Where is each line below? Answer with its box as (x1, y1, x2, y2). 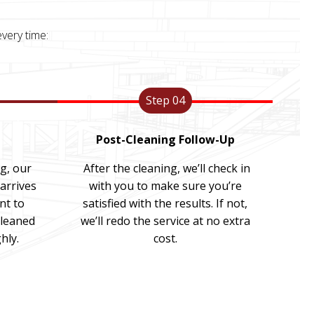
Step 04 (145, 93, 185, 108)
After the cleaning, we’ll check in (80, 161, 250, 176)
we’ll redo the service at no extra (80, 213, 250, 228)
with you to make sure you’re (88, 178, 242, 193)
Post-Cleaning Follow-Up (95, 132, 235, 147)
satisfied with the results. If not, (83, 196, 248, 211)
